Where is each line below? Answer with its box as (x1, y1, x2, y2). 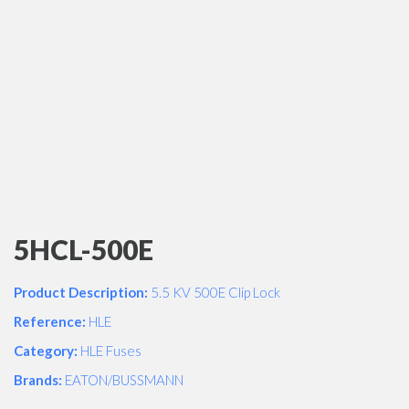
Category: (14, 342, 78, 359)
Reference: (14, 313, 86, 330)
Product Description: (14, 284, 148, 300)
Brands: (14, 372, 62, 388)
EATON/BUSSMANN (62, 372, 184, 388)
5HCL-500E (14, 233, 153, 266)
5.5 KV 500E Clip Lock (148, 284, 280, 300)
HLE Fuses (78, 342, 142, 359)
